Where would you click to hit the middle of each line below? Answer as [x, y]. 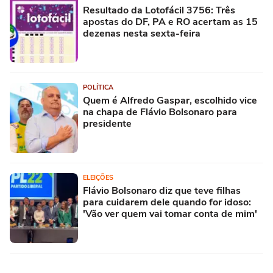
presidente [107, 124]
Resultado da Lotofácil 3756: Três [159, 11]
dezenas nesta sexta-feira [142, 34]
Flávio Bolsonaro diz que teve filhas [162, 191]
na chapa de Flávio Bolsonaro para [160, 112]
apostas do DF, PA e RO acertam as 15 [170, 22]
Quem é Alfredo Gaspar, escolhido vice [170, 101]
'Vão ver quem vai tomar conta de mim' [170, 214]
